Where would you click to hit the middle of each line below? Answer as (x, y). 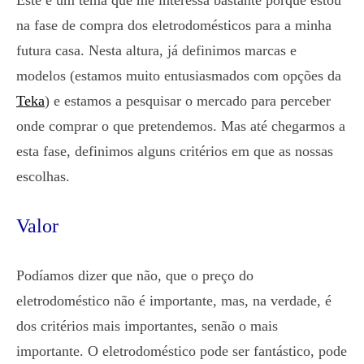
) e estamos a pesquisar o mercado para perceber (188, 101)
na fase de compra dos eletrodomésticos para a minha (174, 25)
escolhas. (43, 176)
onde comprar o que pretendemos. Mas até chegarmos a (181, 126)
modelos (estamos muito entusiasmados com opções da (179, 76)
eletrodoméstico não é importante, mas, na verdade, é (174, 301)
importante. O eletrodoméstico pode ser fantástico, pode (182, 351)
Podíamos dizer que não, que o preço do (135, 275)
